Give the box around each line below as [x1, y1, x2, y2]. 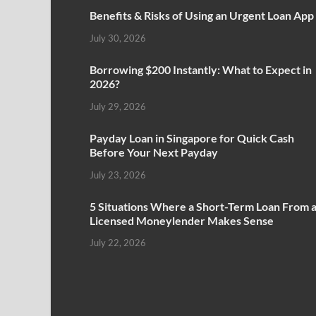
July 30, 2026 [90, 32, 146, 44]
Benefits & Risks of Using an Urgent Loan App [90, 8, 314, 23]
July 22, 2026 [90, 237, 146, 249]
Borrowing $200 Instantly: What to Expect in [90, 62, 312, 76]
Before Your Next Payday [90, 145, 218, 159]
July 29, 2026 [90, 100, 146, 112]
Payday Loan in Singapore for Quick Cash [90, 130, 294, 145]
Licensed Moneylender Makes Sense [90, 213, 274, 227]
